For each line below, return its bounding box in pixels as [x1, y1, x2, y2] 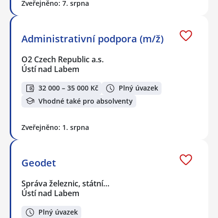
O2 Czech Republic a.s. [21, 54, 105, 65]
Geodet [21, 156, 56, 170]
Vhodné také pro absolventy [38, 96, 133, 106]
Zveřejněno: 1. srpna [21, 123, 89, 132]
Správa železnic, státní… [21, 178, 110, 189]
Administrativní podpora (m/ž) [21, 32, 163, 45]
